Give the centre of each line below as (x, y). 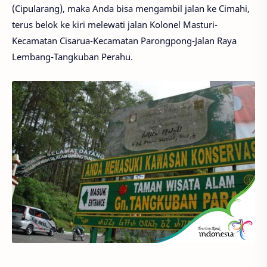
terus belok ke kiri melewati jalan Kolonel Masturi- (115, 24)
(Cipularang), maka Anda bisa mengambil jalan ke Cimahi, (131, 8)
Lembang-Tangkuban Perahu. (72, 57)
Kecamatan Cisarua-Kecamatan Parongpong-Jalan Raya (124, 41)
